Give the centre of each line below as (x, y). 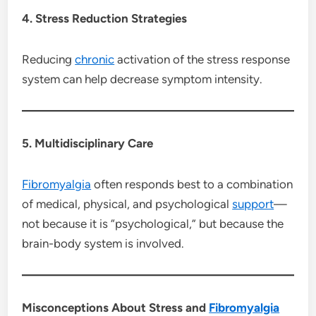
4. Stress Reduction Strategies (105, 18)
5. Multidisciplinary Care (88, 143)
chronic (95, 59)
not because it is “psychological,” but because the (153, 223)
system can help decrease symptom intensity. (142, 79)
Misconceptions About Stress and (116, 307)
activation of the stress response (202, 59)
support (253, 203)
